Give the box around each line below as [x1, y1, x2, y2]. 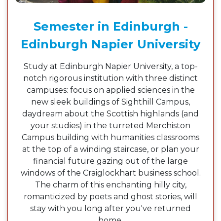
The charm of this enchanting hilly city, [35, 180, 186, 190]
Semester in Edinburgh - [33, 19, 188, 34]
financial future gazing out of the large [33, 156, 188, 166]
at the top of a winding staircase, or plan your [22, 145, 199, 154]
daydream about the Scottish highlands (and [22, 109, 199, 119]
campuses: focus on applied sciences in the [26, 85, 195, 95]
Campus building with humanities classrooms [22, 133, 199, 143]
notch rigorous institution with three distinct [23, 74, 198, 83]
